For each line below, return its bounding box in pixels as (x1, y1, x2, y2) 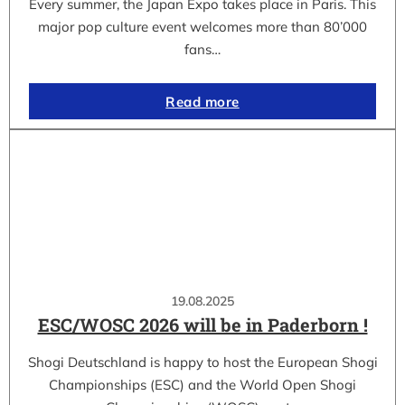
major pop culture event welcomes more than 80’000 (38, 18, 367, 36)
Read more (165, 92, 240, 110)
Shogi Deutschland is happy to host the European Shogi (27, 353, 378, 371)
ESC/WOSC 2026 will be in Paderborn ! (37, 312, 368, 336)
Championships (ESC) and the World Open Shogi (49, 375, 356, 393)
